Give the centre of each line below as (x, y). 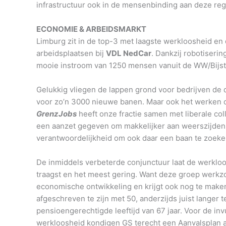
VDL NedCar (129, 53)
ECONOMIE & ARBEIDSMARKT (91, 29)
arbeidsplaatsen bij (71, 53)
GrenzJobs (56, 114)
